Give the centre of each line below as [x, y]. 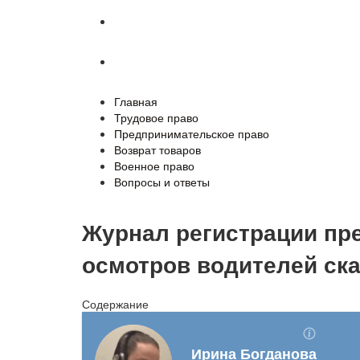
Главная [136, 101]
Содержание [115, 303]
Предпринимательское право [192, 133]
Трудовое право [156, 117]
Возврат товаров [157, 149]
